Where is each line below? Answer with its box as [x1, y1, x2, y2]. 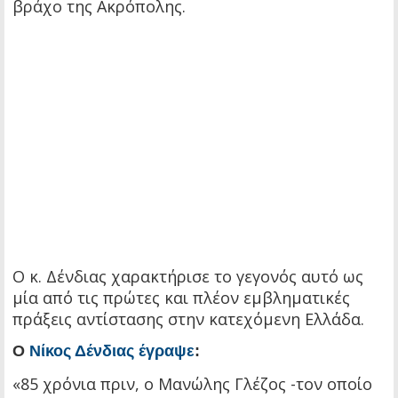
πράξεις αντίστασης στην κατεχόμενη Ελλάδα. [12, 308, 364, 330]
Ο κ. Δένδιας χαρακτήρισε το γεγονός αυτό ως [12, 266, 363, 288]
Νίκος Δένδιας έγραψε [29, 342, 195, 361]
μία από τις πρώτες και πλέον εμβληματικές [12, 287, 350, 309]
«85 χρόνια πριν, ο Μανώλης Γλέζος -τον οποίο [12, 373, 372, 395]
